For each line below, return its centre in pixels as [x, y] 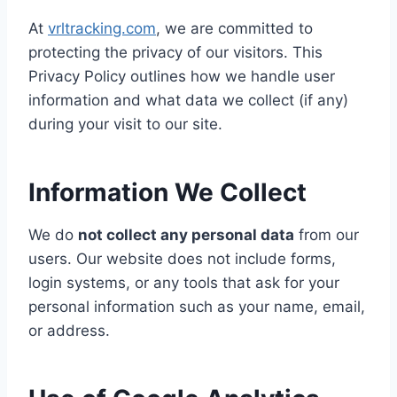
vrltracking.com [102, 28]
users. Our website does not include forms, [182, 258]
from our [327, 234]
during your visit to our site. [125, 124]
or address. [69, 330]
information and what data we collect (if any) [188, 100]
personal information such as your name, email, [197, 306]
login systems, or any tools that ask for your [184, 282]
